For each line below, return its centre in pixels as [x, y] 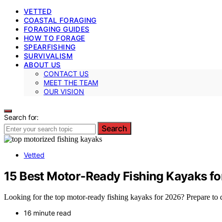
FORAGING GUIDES [57, 29]
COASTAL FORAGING [60, 20]
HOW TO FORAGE [55, 38]
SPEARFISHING [50, 47]
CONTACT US [66, 73]
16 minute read [48, 213]
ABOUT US [42, 64]
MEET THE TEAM [71, 82]
